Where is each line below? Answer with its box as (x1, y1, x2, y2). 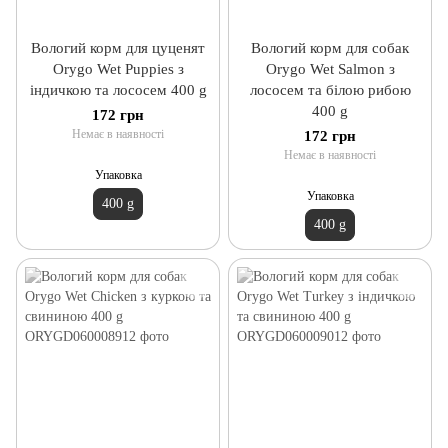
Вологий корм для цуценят (31, 39, 205, 56)
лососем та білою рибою (249, 81, 411, 98)
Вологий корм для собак (251, 39, 409, 56)
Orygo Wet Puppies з (52, 60, 184, 77)
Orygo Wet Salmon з (265, 60, 395, 77)
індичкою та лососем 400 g (29, 81, 207, 98)
